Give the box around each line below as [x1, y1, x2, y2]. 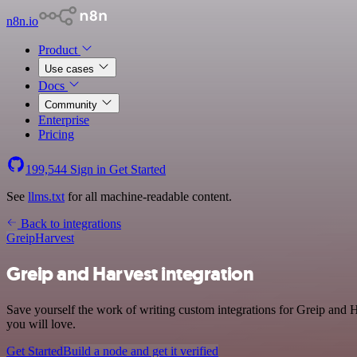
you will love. [6, 316, 76, 331]
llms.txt [28, 190, 65, 203]
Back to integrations [18, 217, 121, 230]
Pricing [38, 127, 74, 141]
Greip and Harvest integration [6, 261, 254, 287]
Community [45, 99, 100, 111]
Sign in [67, 163, 109, 176]
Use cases [45, 63, 97, 75]
